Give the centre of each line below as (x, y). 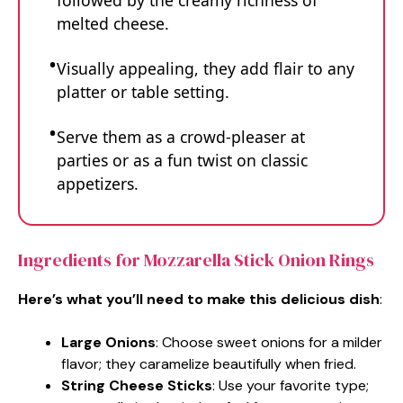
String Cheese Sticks (137, 385)
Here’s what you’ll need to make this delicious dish (199, 299)
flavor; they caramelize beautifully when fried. (209, 363)
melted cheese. (113, 23)
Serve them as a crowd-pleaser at (181, 137)
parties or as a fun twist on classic (182, 160)
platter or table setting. (143, 92)
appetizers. (98, 184)
